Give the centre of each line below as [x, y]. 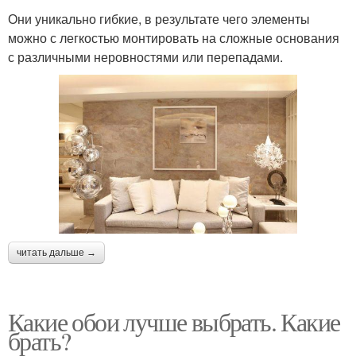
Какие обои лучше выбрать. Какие [174, 321]
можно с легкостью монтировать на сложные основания [174, 38]
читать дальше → [56, 252]
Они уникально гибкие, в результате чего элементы [159, 19]
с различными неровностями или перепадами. [145, 57]
